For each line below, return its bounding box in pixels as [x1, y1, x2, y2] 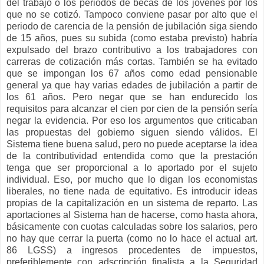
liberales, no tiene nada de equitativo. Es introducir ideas [6, 186, 258, 197]
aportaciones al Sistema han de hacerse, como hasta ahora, [6, 210, 258, 220]
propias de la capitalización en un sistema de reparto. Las [6, 198, 258, 209]
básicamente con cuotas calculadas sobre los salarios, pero [6, 222, 258, 232]
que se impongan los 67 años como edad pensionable [6, 68, 258, 79]
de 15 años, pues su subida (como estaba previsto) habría [6, 33, 258, 44]
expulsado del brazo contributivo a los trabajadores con [6, 45, 258, 55]
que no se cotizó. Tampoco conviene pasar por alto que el [6, 9, 258, 20]
